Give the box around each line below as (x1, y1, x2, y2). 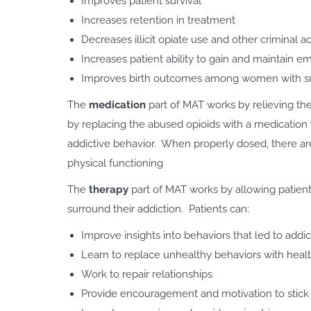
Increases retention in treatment (81, 14, 235, 27)
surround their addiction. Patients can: (67, 203, 249, 216)
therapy (89, 183, 128, 196)
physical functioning (67, 157, 163, 170)
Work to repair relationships (81, 268, 212, 281)
